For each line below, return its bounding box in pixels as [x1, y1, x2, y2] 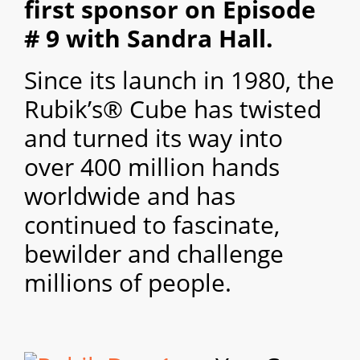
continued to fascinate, [24, 208, 280, 242]
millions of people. [24, 266, 231, 300]
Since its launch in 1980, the [24, 63, 334, 97]
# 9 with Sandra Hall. [24, 22, 273, 55]
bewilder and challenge [24, 237, 284, 271]
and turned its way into [24, 121, 283, 155]
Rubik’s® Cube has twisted [24, 92, 321, 126]
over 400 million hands [24, 150, 280, 184]
